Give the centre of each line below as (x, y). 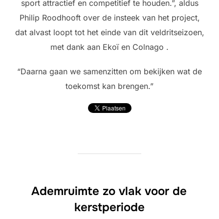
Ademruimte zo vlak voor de (109, 191)
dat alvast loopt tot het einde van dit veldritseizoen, (109, 33)
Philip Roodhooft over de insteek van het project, (109, 18)
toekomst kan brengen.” (109, 86)
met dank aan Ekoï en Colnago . (109, 47)
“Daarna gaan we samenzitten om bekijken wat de (109, 72)
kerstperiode (109, 208)
